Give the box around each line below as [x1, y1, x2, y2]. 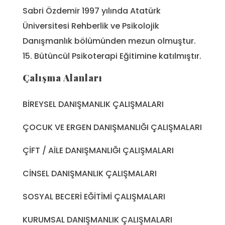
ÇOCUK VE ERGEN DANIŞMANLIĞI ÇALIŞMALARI [23, 121, 202, 133]
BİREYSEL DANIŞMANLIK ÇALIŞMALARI [23, 98, 164, 110]
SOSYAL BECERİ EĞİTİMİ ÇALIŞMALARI [23, 190, 165, 202]
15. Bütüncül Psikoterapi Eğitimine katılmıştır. [23, 50, 201, 62]
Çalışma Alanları [23, 71, 102, 84]
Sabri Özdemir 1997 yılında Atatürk [23, 5, 161, 17]
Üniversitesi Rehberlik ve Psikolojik [23, 20, 159, 32]
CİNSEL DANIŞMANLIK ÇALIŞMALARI [23, 167, 157, 179]
